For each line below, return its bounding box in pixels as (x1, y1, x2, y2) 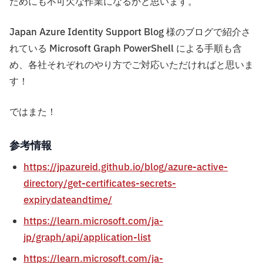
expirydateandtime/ (23, 193, 112, 208)
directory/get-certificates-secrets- (23, 177, 176, 191)
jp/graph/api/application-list (23, 231, 151, 245)
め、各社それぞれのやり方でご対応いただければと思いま (9, 58, 254, 73)
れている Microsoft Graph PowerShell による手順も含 (9, 42, 242, 56)
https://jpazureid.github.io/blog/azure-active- (23, 160, 228, 175)
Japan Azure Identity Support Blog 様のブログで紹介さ (9, 25, 251, 40)
